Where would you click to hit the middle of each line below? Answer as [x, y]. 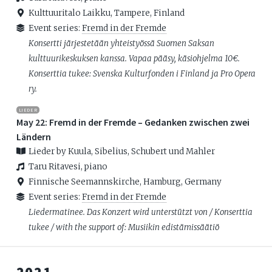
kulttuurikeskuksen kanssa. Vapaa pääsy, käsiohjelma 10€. [134, 58]
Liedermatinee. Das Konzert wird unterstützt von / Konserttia [140, 212]
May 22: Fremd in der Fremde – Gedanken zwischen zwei [133, 122]
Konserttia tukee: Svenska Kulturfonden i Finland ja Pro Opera [142, 73]
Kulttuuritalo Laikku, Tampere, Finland [106, 13]
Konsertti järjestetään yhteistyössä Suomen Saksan [121, 43]
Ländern [33, 136]
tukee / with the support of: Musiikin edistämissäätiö [124, 227]
